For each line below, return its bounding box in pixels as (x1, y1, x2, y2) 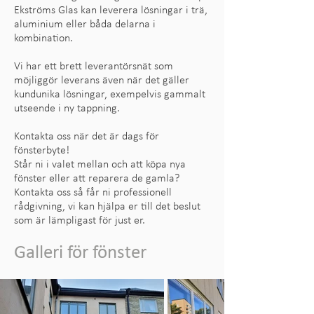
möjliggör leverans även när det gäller (14, 75, 189, 86)
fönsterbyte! (14, 145, 69, 156)
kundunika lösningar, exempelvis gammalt (14, 89, 205, 100)
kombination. (14, 33, 73, 44)
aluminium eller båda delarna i (14, 19, 156, 30)
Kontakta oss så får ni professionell (14, 187, 172, 198)
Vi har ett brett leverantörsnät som (14, 61, 173, 72)
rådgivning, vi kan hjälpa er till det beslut (14, 201, 200, 212)
